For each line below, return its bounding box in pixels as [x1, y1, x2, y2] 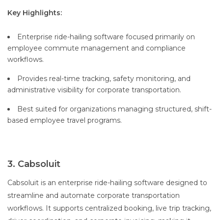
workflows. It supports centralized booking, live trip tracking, [7, 204, 211, 213]
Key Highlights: [7, 8, 62, 18]
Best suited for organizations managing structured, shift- [17, 105, 212, 114]
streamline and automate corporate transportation [7, 191, 180, 200]
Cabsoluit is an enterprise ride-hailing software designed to [7, 178, 207, 188]
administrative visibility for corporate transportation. [7, 85, 181, 95]
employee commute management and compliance [7, 44, 186, 53]
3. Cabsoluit [7, 159, 60, 170]
